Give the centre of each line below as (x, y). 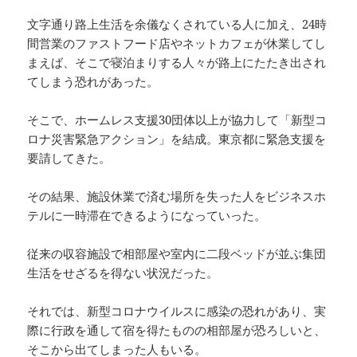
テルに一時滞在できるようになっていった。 (147, 216)
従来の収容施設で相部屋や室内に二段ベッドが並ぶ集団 (177, 254)
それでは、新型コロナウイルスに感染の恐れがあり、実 (177, 311)
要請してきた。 (69, 158)
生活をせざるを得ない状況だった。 (123, 273)
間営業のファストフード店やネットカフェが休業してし (177, 43)
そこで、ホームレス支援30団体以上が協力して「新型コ (177, 120)
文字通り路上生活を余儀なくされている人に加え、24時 (177, 24)
